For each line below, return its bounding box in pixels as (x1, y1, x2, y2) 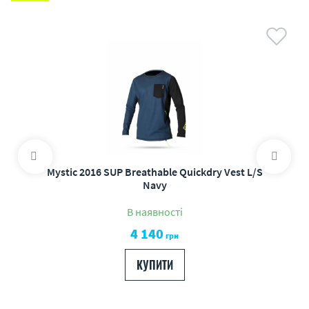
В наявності (126, 205, 183, 219)
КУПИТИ (136, 257, 173, 273)
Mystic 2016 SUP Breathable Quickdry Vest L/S (46, 165, 263, 179)
